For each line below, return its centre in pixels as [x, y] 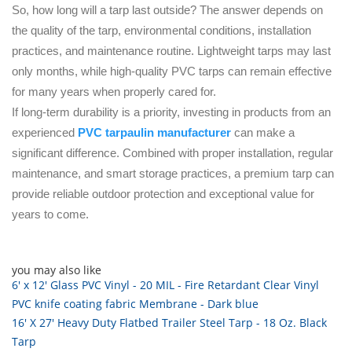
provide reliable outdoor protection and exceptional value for [163, 194]
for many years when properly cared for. [114, 92]
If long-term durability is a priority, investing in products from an [171, 112]
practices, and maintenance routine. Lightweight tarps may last [171, 51]
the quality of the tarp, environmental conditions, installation [161, 31]
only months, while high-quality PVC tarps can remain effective [172, 71]
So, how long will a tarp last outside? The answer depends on [167, 10]
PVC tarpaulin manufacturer [154, 133]
